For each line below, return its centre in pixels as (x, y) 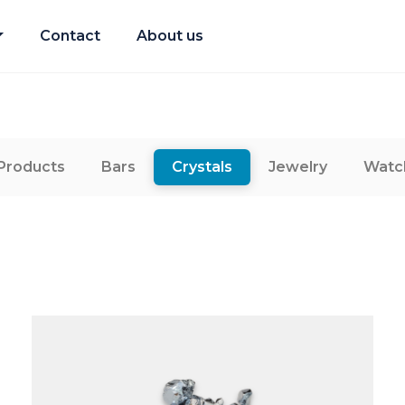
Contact (70, 36)
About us (170, 36)
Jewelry (298, 167)
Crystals (202, 167)
